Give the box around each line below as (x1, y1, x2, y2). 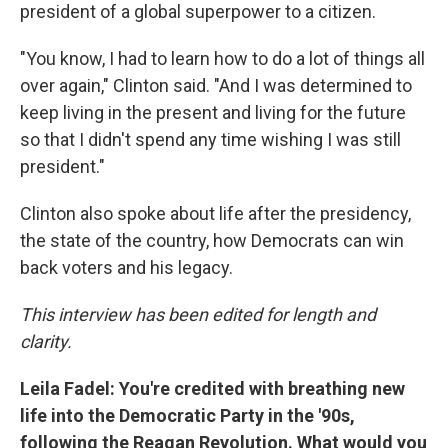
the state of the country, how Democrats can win (20, 229, 404, 251)
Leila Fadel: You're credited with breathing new (20, 377, 405, 399)
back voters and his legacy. (20, 256, 233, 278)
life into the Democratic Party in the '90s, (20, 404, 355, 426)
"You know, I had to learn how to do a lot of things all (20, 47, 425, 69)
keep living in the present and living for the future (20, 101, 406, 123)
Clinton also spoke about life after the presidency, (20, 202, 411, 224)
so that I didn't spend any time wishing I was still (20, 128, 401, 150)
